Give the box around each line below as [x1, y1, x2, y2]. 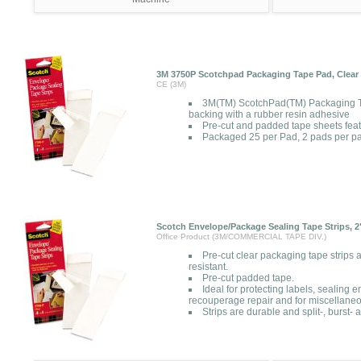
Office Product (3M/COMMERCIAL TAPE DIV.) [156, 232, 326, 241]
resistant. [189, 261, 228, 272]
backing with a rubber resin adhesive [189, 109, 350, 120]
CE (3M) [156, 80, 186, 89]
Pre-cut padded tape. [202, 272, 294, 284]
